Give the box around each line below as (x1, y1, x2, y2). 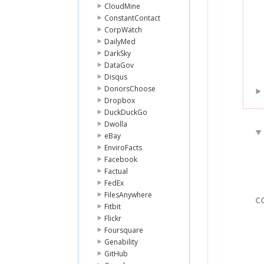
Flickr (104, 213, 121, 223)
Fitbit (104, 202, 121, 212)
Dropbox (104, 95, 135, 105)
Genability (104, 237, 138, 247)
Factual (104, 166, 128, 176)
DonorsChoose (104, 84, 156, 94)
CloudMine (104, 1, 140, 11)
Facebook (104, 154, 137, 164)
